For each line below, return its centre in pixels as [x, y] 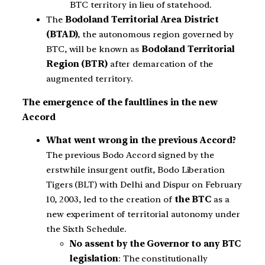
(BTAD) [62, 34]
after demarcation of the [160, 64]
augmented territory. [90, 78]
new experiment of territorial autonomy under [143, 214]
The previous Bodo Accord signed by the [130, 155]
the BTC [194, 200]
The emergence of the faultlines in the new [120, 102]
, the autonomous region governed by [156, 34]
